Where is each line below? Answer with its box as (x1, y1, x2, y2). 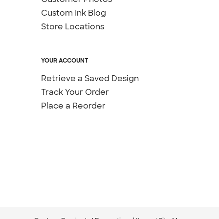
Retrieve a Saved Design (41, 73, 139, 84)
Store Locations (41, 22, 105, 32)
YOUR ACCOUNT (41, 57, 89, 65)
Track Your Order (41, 87, 109, 98)
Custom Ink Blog (41, 8, 107, 19)
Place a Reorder (41, 101, 106, 111)
